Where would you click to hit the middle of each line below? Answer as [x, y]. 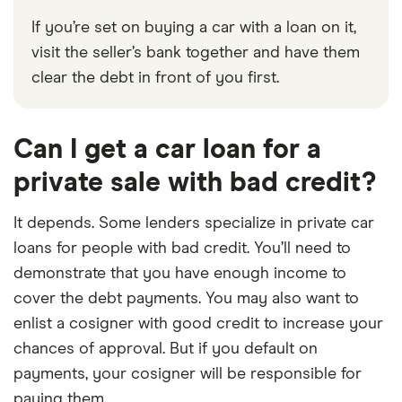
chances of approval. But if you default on [166, 349]
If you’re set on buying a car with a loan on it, [194, 27]
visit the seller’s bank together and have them [196, 52]
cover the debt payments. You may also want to [186, 298]
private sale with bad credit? [195, 183]
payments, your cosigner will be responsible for [188, 374]
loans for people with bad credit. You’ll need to [182, 248]
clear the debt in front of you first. [155, 78]
